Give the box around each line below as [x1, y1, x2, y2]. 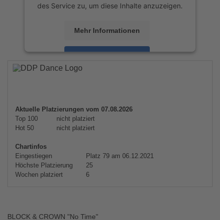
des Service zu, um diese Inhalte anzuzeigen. [37, 1, 183, 10]
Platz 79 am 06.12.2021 [84, 152, 154, 160]
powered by [55, 69, 96, 78]
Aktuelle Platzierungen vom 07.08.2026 [15, 106, 133, 113]
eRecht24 [134, 80, 165, 88]
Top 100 [15, 115, 38, 122]
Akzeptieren [87, 52, 127, 60]
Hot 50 [15, 124, 34, 132]
